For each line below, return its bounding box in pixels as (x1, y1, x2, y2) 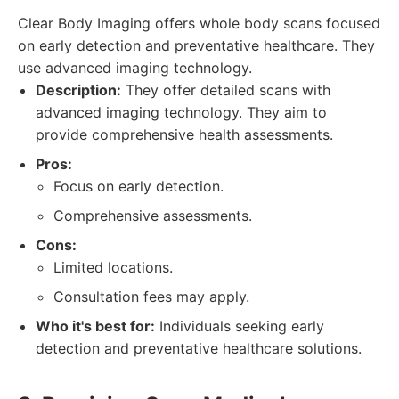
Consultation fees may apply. (53, 288, 249, 305)
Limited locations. (53, 258, 173, 276)
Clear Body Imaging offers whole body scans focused (18, 14, 380, 32)
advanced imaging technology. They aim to (36, 103, 327, 121)
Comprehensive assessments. (53, 207, 252, 224)
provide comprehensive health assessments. (36, 126, 333, 143)
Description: (36, 81, 121, 99)
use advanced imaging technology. (18, 59, 252, 77)
